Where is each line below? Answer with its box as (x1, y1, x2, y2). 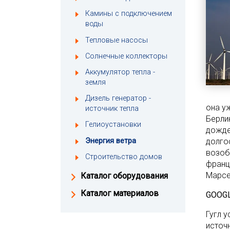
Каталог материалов (81, 188, 159, 198)
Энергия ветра (85, 136, 136, 145)
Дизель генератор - (85, 94, 151, 103)
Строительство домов (85, 152, 162, 161)
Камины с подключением (85, 9, 172, 18)
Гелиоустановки (85, 120, 141, 129)
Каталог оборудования (81, 170, 168, 181)
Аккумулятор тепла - (85, 67, 155, 76)
